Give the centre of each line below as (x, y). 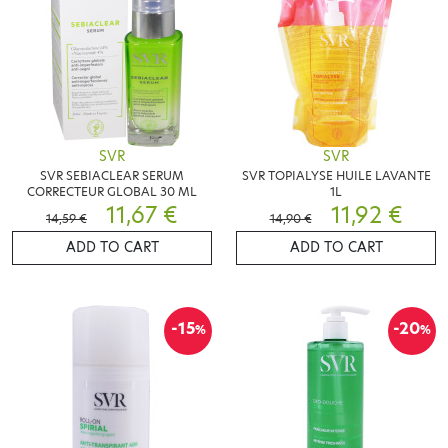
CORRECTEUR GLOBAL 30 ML (112, 191)
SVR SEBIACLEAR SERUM (112, 175)
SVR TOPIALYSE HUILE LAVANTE (336, 175)
